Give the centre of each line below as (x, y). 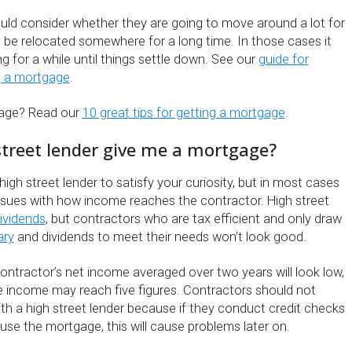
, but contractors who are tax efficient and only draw (193, 218)
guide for (283, 60)
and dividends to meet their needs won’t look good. (160, 236)
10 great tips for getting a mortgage (183, 113)
